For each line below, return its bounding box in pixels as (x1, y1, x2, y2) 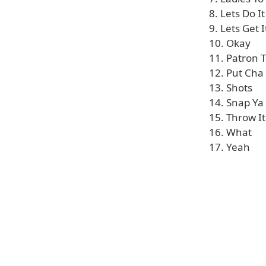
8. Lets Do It (209, 7, 265, 20)
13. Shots (209, 81, 252, 94)
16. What (209, 125, 252, 139)
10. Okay (209, 36, 251, 50)
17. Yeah (209, 140, 250, 154)
